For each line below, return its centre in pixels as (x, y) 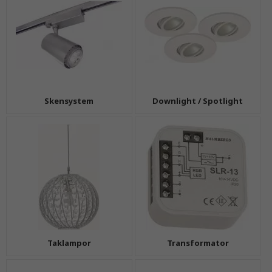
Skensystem (69, 100)
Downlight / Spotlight (198, 100)
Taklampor (69, 243)
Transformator (198, 243)
